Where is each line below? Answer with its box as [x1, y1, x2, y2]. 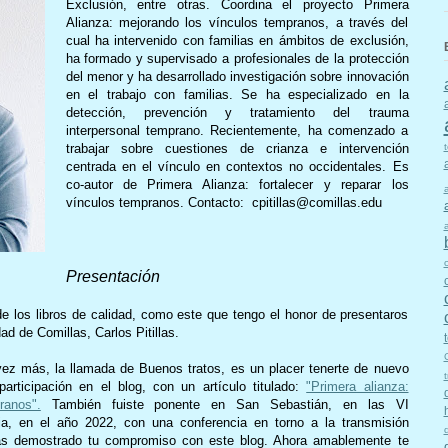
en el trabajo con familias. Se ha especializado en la [65, 86, 409, 102]
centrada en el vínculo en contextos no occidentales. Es [65, 158, 409, 174]
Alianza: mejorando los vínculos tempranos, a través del [65, 14, 409, 30]
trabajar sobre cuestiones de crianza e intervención [65, 140, 409, 156]
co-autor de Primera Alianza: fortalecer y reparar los [65, 176, 409, 192]
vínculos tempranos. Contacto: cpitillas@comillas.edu [65, 194, 382, 210]
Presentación [65, 267, 160, 285]
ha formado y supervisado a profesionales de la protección [65, 50, 409, 66]
